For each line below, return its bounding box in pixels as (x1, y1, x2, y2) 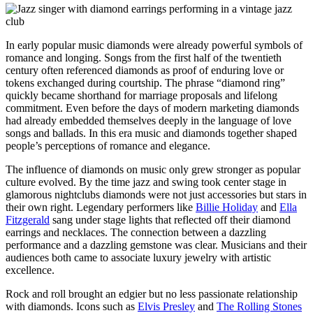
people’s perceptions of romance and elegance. (6, 139, 210, 152)
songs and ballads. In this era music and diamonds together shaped (6, 126, 297, 139)
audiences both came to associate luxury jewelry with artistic (6, 251, 271, 263)
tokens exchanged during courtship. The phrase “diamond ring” (6, 76, 285, 89)
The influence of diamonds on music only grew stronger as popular (6, 163, 300, 175)
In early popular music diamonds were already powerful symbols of (6, 38, 303, 51)
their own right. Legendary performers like (6, 201, 196, 213)
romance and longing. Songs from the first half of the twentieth (6, 51, 282, 64)
